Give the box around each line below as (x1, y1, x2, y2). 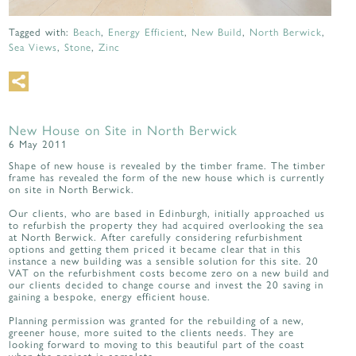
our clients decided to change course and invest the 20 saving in (9, 276, 324, 292)
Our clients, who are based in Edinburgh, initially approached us (9, 204, 326, 220)
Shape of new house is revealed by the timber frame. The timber (9, 157, 327, 172)
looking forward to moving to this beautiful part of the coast (9, 335, 305, 351)
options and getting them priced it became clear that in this (9, 240, 302, 256)
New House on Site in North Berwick (9, 119, 238, 139)
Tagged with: (9, 23, 74, 39)
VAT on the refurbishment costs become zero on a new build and (9, 264, 331, 280)
